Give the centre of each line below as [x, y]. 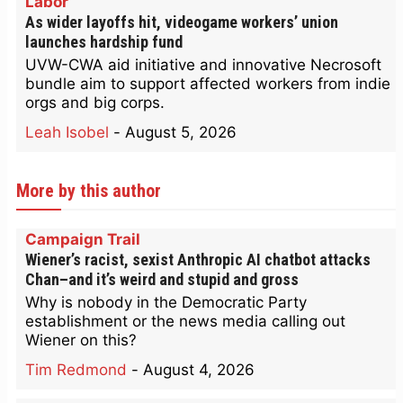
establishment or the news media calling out [185, 322]
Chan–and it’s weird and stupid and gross [162, 280]
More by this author [89, 191]
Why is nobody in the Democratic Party [166, 303]
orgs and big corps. [95, 103]
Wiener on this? [81, 340]
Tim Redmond [76, 370]
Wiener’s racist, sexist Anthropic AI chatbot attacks [198, 260]
